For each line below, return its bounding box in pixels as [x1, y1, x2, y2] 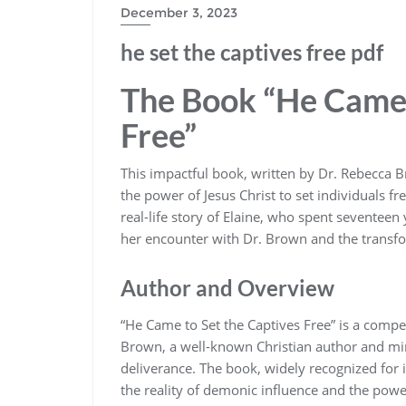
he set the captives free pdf [121, 39, 383, 65]
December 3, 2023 [121, 5, 237, 21]
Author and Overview [121, 275, 334, 301]
